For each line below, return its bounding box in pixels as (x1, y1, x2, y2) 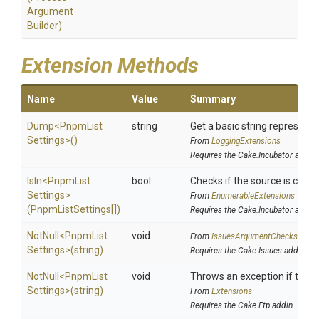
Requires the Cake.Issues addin (190, 246, 305, 256)
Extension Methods (21, 53, 199, 78)
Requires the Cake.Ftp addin (190, 300, 293, 310)
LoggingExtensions (211, 136, 281, 146)
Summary (190, 93, 236, 105)
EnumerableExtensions (211, 191, 295, 201)
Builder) (27, 20, 62, 31)
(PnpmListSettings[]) (27, 204, 120, 215)
